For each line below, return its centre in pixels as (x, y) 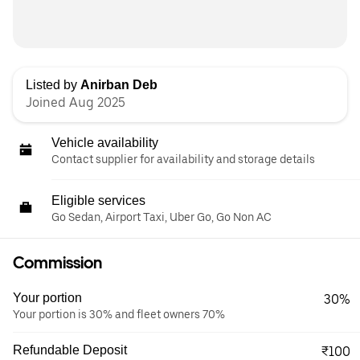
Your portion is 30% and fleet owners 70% (119, 314)
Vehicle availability (105, 143)
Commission (57, 263)
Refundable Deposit (70, 350)
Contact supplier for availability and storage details (183, 159)
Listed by (53, 85)
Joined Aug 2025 (76, 102)
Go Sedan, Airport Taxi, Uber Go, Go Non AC (162, 217)
